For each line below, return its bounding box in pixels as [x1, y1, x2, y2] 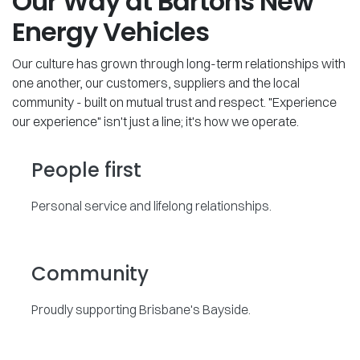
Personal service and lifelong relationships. [31, 198, 272, 215]
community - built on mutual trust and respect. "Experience [12, 94, 337, 111]
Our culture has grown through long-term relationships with [12, 55, 346, 72]
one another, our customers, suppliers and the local [12, 75, 300, 92]
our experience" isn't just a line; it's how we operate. [12, 113, 299, 130]
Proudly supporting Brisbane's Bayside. [31, 301, 251, 318]
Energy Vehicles [12, 14, 209, 51]
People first [31, 157, 141, 184]
